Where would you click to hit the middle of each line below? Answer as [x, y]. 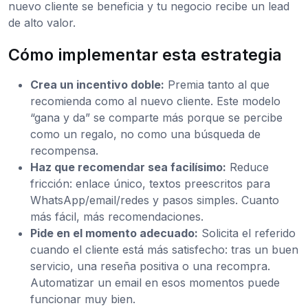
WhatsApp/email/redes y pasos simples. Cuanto [155, 200]
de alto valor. [42, 22]
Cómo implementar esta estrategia [145, 54]
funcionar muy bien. [83, 299]
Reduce [247, 167]
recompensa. [64, 150]
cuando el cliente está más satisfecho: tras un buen [164, 249]
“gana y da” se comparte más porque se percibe [156, 117]
